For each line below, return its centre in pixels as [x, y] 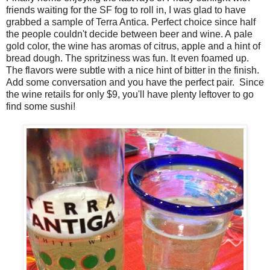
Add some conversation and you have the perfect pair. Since [135, 82]
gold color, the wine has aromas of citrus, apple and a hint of [133, 46]
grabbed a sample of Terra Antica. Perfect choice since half [131, 22]
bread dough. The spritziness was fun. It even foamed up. [127, 58]
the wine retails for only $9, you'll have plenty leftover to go [130, 94]
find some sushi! [41, 106]
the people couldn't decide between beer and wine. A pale [129, 34]
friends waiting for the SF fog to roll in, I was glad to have [126, 10]
